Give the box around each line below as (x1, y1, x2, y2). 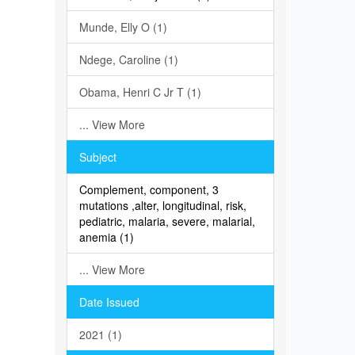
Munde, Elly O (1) (78, 19, 167, 35)
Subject (78, 149, 116, 165)
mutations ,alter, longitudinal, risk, (78, 197, 246, 213)
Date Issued (78, 294, 139, 310)
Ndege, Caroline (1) (78, 52, 178, 67)
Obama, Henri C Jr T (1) (78, 84, 201, 100)
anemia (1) (78, 229, 134, 245)
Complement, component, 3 (78, 181, 219, 197)
